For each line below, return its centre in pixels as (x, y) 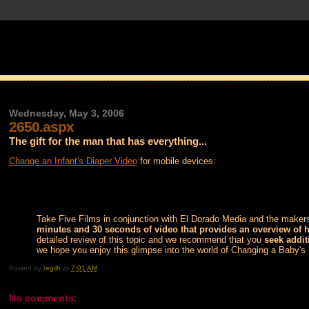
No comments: (43, 298)
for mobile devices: (177, 161)
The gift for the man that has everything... (108, 141)
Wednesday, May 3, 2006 (67, 113)
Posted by (27, 268)
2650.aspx (42, 127)
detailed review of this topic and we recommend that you (151, 240)
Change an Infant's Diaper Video (73, 161)
